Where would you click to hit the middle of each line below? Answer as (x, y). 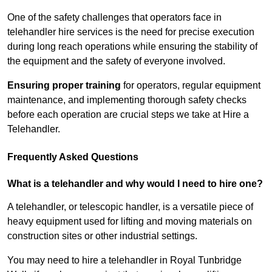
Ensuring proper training (64, 86)
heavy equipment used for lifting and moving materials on (130, 222)
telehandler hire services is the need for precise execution (131, 32)
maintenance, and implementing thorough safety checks (127, 100)
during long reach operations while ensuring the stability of (132, 47)
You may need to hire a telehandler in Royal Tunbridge (124, 260)
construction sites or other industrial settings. (102, 236)
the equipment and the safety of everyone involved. (116, 61)
